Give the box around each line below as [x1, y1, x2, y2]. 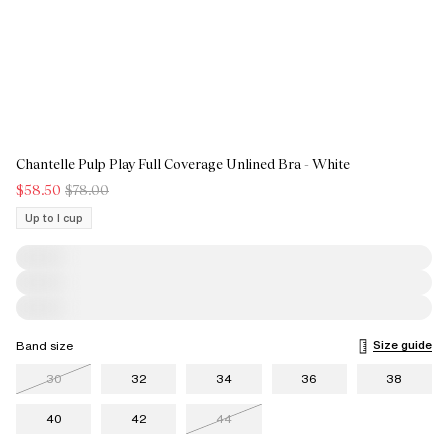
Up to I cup [25, 210, 83, 226]
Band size [16, 337, 73, 354]
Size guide [373, 336, 432, 353]
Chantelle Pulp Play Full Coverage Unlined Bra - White [16, 156, 350, 172]
